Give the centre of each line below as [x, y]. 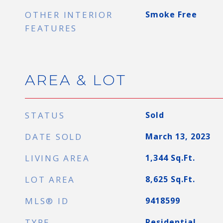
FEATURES [51, 28]
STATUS [45, 115]
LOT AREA [50, 179]
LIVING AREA [57, 158]
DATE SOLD [54, 137]
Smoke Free [171, 14]
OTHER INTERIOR [69, 15]
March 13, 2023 [178, 136]
